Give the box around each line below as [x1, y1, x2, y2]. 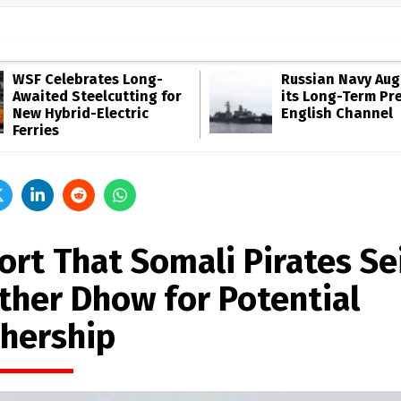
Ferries [13, 122, 59, 139]
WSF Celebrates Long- [13, 71, 163, 88]
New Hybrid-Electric [13, 105, 149, 122]
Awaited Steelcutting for [13, 88, 182, 105]
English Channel [281, 105, 393, 122]
